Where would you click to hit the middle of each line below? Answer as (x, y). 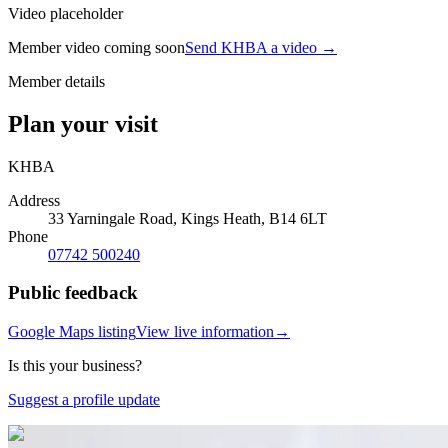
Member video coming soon (96, 47)
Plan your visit (83, 123)
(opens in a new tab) (312, 434)
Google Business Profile (169, 434)
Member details (56, 81)
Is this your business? (75, 366)
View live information (205, 332)
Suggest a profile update (84, 400)
